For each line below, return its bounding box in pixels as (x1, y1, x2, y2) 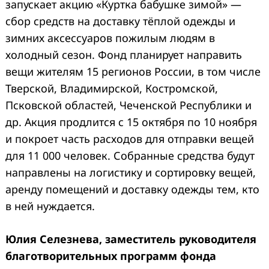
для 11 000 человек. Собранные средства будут (5, 148, 255, 163)
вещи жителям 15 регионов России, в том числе (5, 64, 261, 79)
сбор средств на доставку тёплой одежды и (5, 14, 235, 29)
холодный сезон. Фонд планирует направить (5, 47, 242, 62)
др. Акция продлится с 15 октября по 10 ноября (5, 115, 257, 130)
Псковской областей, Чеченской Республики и (5, 98, 252, 113)
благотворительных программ (5, 249, 177, 264)
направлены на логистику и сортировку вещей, (5, 165, 256, 180)
